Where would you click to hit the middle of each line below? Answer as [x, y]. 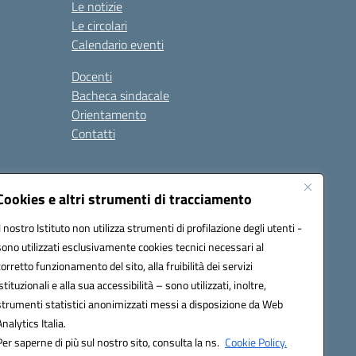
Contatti [93, 133]
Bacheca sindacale [120, 95]
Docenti [92, 76]
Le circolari [99, 25]
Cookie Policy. [256, 342]
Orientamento [109, 114]
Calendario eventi [118, 44]
